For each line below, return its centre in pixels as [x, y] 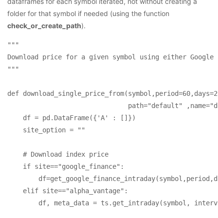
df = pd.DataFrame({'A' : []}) [72, 118]
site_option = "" [46, 130]
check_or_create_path [44, 25]
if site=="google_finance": [66, 166]
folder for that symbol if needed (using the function [88, 13]
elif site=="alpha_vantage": [83, 191]
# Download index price [58, 154]
